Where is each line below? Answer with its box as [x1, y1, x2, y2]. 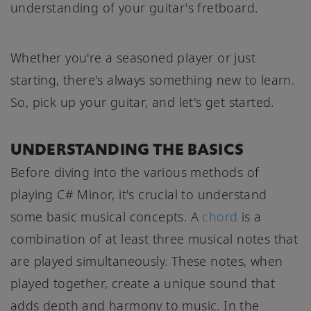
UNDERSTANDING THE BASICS [10, 138, 244, 161]
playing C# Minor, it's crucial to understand [10, 186, 267, 203]
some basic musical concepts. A [10, 208, 203, 226]
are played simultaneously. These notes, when [10, 253, 283, 270]
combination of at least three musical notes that [10, 230, 299, 248]
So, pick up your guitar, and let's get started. [10, 94, 274, 111]
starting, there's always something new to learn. [10, 72, 295, 89]
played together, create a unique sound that [10, 275, 276, 292]
